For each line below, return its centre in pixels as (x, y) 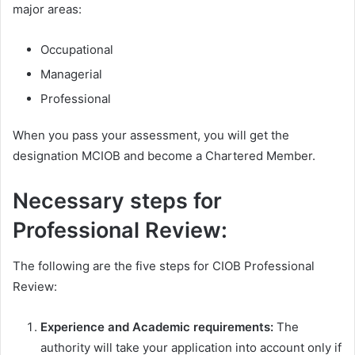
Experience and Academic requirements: (158, 326)
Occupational (77, 50)
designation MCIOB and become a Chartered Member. (164, 156)
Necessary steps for (117, 201)
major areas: (47, 9)
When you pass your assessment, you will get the (151, 135)
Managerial (71, 74)
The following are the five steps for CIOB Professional (164, 265)
